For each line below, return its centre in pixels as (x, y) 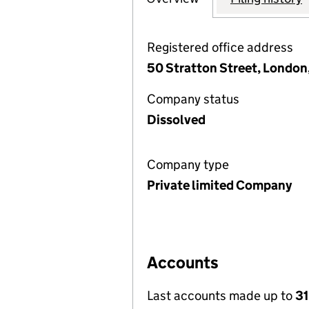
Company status (193, 99)
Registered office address (220, 47)
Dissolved (176, 120)
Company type (188, 165)
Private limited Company (219, 185)
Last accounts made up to (221, 296)
